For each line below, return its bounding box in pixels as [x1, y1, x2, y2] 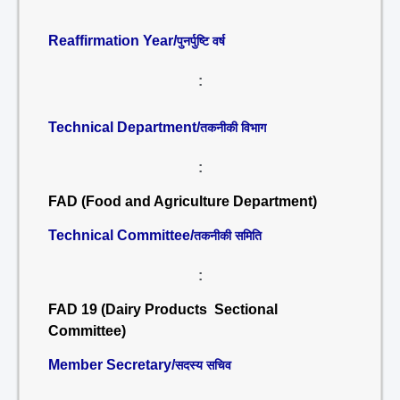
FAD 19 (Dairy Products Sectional [48, 302, 278, 317]
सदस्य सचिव [175, 358, 231, 372]
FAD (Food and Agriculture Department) [48, 194, 317, 209]
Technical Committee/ [48, 228, 194, 243]
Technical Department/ [48, 120, 200, 135]
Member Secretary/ [48, 357, 175, 372]
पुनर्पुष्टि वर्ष [177, 34, 225, 48]
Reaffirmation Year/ [48, 33, 177, 48]
